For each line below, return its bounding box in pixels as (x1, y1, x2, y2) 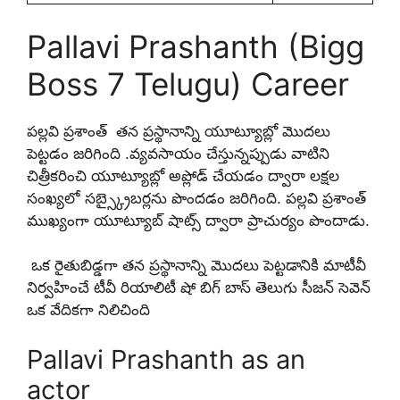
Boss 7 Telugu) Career (27, 64, 349, 103)
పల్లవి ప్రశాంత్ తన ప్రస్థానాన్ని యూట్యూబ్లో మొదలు (27, 121, 330, 140)
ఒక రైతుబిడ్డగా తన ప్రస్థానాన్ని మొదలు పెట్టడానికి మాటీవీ (27, 256, 366, 275)
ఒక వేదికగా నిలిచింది (27, 301, 154, 320)
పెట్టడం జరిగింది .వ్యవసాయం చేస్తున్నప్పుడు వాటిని (27, 144, 329, 162)
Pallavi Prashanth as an (27, 343, 305, 375)
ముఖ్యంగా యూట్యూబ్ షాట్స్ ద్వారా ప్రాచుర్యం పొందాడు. (27, 211, 370, 229)
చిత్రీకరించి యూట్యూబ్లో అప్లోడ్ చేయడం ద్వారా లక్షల (27, 166, 339, 185)
